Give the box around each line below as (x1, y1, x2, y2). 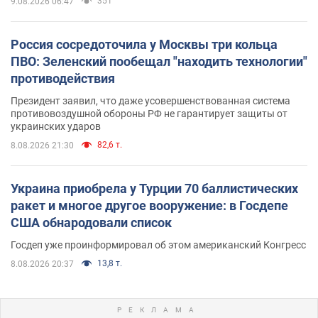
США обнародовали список (11, 214, 172, 230)
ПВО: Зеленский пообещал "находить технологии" (11, 53, 307, 69)
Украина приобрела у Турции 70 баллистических (11, 180, 298, 196)
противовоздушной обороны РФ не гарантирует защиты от (11, 107, 287, 119)
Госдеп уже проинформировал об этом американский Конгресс (11, 238, 306, 251)
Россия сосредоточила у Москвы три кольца (11, 36, 278, 52)
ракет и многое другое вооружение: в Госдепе (11, 197, 288, 213)
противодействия (11, 70, 115, 86)
